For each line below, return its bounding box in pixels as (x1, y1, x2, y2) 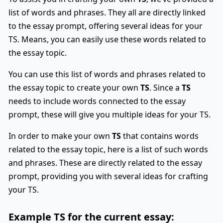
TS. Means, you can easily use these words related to (8, 33, 206, 45)
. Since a (149, 82, 182, 93)
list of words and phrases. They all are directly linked (8, 6, 206, 18)
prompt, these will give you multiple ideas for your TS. (8, 109, 211, 120)
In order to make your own (8, 130, 112, 141)
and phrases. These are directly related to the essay (8, 157, 202, 168)
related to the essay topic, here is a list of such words (8, 143, 208, 155)
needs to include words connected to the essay (8, 95, 186, 107)
